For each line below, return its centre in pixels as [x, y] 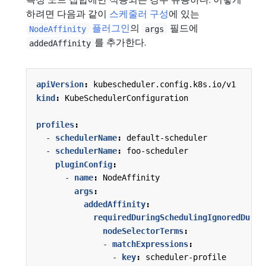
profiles [55, 124]
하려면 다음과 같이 [68, 14]
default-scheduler [167, 137]
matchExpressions [150, 244]
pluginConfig [84, 164]
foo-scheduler [157, 151]
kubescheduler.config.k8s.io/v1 [164, 85]
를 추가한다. [120, 42]
